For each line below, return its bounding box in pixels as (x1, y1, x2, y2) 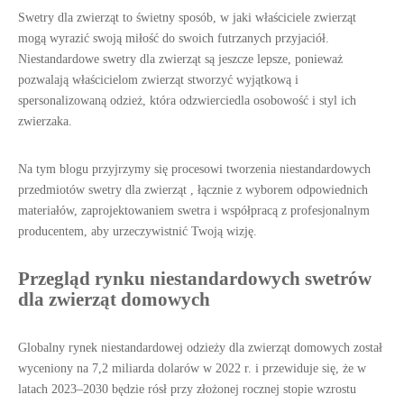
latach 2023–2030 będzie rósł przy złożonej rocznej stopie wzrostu (18, 382, 356, 396)
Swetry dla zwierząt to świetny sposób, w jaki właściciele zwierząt (18, 11, 356, 24)
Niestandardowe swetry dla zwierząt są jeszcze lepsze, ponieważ (18, 52, 343, 66)
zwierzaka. (18, 115, 72, 128)
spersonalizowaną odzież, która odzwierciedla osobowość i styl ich (18, 94, 356, 107)
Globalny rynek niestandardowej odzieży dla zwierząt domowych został (18, 341, 382, 354)
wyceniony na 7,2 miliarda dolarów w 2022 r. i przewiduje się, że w (18, 362, 366, 375)
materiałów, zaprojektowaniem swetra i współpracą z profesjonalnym (18, 204, 370, 217)
